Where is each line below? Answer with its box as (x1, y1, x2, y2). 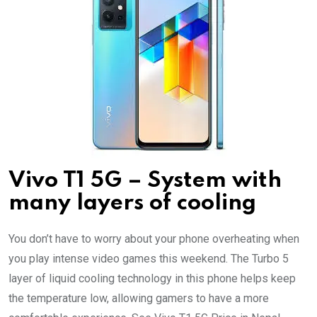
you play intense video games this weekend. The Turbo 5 (8, 251, 289, 265)
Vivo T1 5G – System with (8, 169, 282, 192)
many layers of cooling (8, 192, 256, 214)
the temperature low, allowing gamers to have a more (8, 291, 269, 305)
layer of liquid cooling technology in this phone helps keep (8, 271, 296, 285)
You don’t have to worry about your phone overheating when (8, 231, 299, 246)
